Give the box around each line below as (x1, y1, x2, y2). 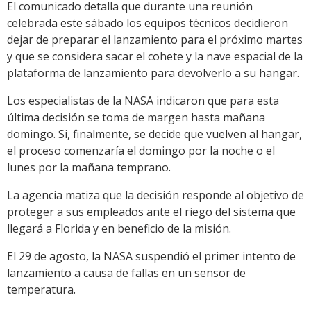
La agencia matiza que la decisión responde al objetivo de (7, 187, 304, 203)
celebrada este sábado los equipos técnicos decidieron (7, 15, 288, 31)
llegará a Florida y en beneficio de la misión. (7, 221, 231, 237)
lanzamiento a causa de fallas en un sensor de (7, 265, 246, 281)
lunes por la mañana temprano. (7, 160, 171, 176)
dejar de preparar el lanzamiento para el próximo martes (7, 32, 303, 48)
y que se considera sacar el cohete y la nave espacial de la (7, 49, 303, 65)
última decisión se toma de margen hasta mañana (7, 110, 265, 126)
